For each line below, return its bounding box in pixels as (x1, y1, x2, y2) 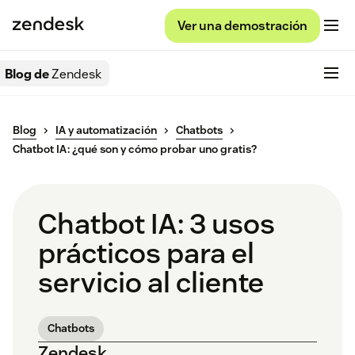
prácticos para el (38, 235, 254, 272)
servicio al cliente (38, 264, 264, 301)
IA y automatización (55, 123, 157, 138)
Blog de (5, 65, 52, 82)
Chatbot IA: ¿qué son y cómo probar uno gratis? (13, 142, 257, 157)
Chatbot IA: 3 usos (38, 205, 275, 242)
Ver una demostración (177, 17, 307, 34)
